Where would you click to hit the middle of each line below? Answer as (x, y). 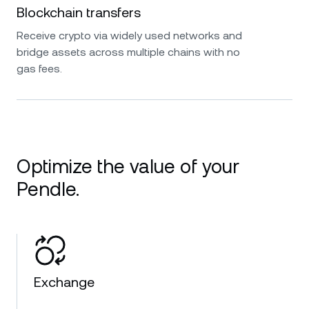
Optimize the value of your (128, 166)
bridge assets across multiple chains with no (128, 52)
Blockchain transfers (79, 12)
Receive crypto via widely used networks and (129, 36)
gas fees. (39, 69)
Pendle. (48, 189)
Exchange (64, 282)
